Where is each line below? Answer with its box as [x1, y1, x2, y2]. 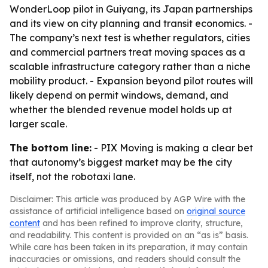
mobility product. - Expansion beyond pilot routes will [10, 75, 253, 87]
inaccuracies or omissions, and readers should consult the [10, 254, 240, 264]
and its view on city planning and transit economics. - [10, 17, 252, 29]
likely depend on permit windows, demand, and [10, 89, 229, 101]
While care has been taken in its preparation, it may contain [10, 242, 248, 252]
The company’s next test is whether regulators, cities [10, 32, 250, 44]
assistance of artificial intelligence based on [10, 206, 187, 217]
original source [187, 206, 245, 217]
